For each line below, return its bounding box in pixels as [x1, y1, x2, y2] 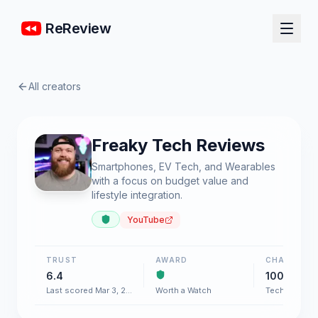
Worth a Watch [155, 285, 212, 295]
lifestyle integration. [92, 189, 182, 201]
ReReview [45, 20, 111, 37]
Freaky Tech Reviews [92, 135, 265, 155]
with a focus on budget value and [92, 175, 248, 187]
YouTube [127, 214, 165, 225]
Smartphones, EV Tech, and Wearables [92, 160, 275, 172]
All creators [28, 80, 81, 92]
